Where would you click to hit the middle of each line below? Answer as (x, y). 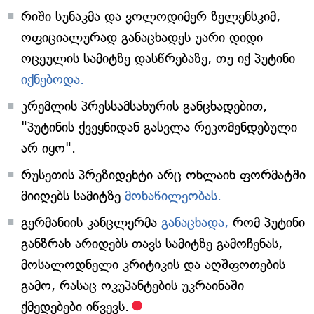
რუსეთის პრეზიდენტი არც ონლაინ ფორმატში (163, 175)
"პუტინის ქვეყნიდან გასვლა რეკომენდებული (159, 127)
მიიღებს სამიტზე (73, 196)
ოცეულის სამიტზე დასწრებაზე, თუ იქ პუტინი (158, 59)
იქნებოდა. (53, 80)
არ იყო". (48, 148)
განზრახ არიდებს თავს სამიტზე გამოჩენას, (152, 244)
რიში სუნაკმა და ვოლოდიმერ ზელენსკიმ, (151, 16)
